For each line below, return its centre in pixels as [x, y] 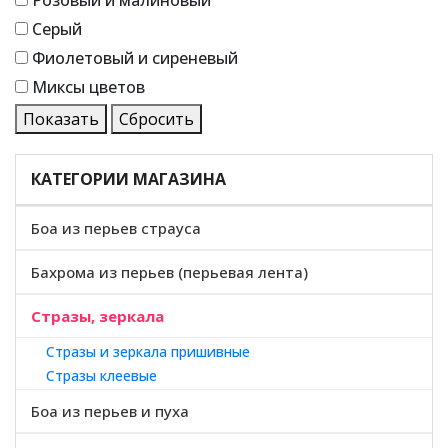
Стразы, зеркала [97, 316]
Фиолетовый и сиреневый [135, 58]
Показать [61, 119]
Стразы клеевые [101, 375]
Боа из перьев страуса [116, 228]
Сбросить [156, 119]
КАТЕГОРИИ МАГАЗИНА [128, 179]
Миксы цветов [88, 87]
